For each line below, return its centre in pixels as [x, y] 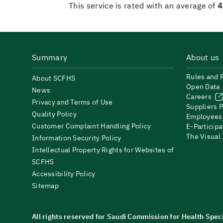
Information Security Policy [77, 138]
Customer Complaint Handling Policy [92, 126]
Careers [200, 97]
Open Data [203, 87]
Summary [50, 58]
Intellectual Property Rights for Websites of [103, 150]
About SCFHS [54, 78]
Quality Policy [54, 114]
